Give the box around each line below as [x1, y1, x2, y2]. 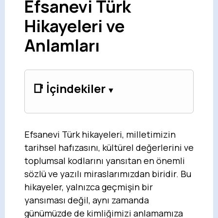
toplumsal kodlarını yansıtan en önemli [24, 154, 185, 166]
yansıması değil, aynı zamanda [24, 194, 149, 206]
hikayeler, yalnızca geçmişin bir [24, 181, 153, 193]
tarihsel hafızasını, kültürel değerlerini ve [24, 141, 194, 153]
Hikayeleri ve [24, 14, 125, 37]
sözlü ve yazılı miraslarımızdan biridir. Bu [24, 167, 191, 180]
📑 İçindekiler [32, 80, 106, 96]
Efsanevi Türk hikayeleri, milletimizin [24, 128, 176, 140]
